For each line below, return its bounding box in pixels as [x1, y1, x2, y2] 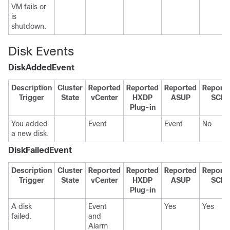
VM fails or [11, 3, 46, 11]
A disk [11, 202, 32, 210]
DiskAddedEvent [8, 63, 74, 72]
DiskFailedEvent [8, 146, 72, 155]
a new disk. [11, 129, 49, 138]
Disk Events [8, 44, 74, 58]
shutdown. [11, 22, 46, 30]
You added [11, 120, 48, 128]
